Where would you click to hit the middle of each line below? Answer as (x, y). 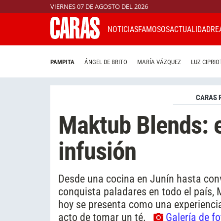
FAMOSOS (154, 29)
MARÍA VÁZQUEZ (159, 62)
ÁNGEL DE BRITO (106, 62)
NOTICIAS (123, 29)
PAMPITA (62, 62)
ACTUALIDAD (190, 29)
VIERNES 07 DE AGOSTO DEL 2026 (99, 6)
